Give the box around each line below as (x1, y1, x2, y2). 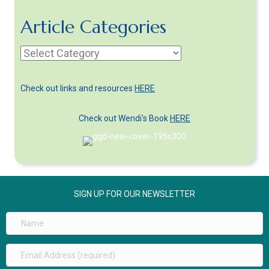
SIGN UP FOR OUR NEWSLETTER (74, 189, 195, 199)
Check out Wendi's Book (79, 113, 170, 124)
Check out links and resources (20, 83, 134, 94)
